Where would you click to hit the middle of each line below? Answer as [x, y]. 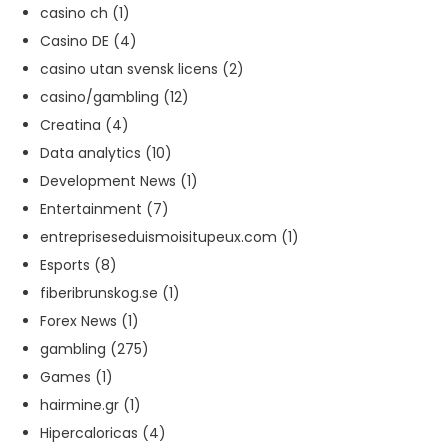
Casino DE [74, 43]
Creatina [70, 127]
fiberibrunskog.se [99, 295]
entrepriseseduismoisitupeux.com [158, 239]
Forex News [78, 323]
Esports [65, 267]
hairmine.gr [79, 407]
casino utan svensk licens [129, 71]
